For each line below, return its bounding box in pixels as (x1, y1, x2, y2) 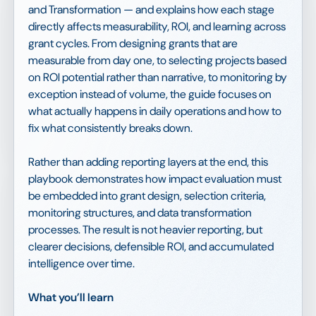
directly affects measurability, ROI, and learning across (28, 18, 286, 34)
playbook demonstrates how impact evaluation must (28, 171, 281, 186)
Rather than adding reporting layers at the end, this (28, 154, 268, 169)
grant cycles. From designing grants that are (28, 35, 238, 51)
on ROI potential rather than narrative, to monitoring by (28, 69, 287, 85)
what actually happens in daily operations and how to (28, 103, 281, 119)
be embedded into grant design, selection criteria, (28, 188, 266, 203)
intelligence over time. (28, 255, 135, 271)
